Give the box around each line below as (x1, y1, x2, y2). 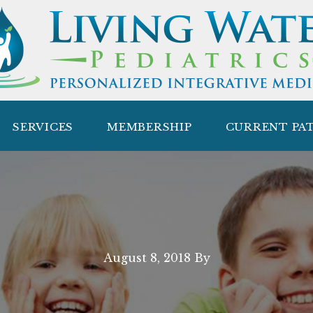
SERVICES (13, 120, 73, 133)
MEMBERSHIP (107, 120, 192, 133)
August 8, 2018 (103, 251, 191, 265)
